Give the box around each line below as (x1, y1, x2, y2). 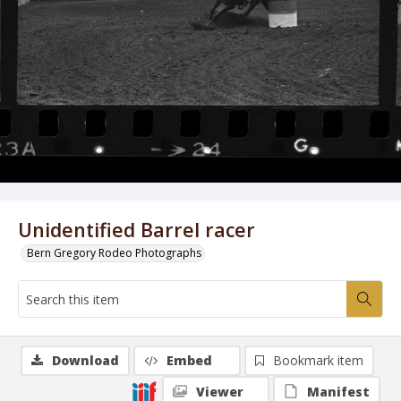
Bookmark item (273, 352, 363, 369)
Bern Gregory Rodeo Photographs (27, 245, 201, 260)
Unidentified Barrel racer (18, 217, 255, 243)
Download (52, 352, 119, 369)
